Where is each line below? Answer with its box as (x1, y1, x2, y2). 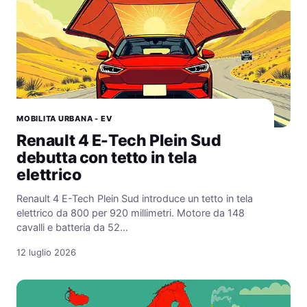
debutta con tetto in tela (16, 148, 197, 168)
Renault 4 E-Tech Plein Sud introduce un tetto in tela (16, 193, 253, 206)
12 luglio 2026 (16, 247, 76, 258)
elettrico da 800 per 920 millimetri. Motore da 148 (16, 207, 245, 220)
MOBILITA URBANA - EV (16, 114, 112, 124)
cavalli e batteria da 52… (16, 221, 128, 234)
